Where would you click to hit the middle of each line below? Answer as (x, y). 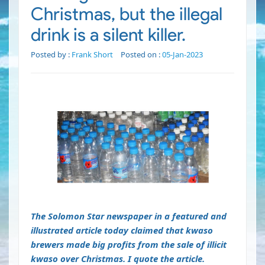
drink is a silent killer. (108, 35)
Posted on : (141, 55)
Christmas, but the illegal (127, 14)
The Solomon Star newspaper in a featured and (129, 216)
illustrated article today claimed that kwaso (122, 230)
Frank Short (92, 55)
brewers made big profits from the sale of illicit (129, 245)
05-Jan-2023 (182, 55)
